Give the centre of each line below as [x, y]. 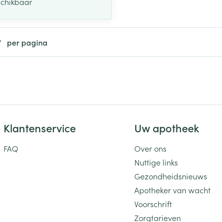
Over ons [151, 148]
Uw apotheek [167, 127]
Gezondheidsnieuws [171, 176]
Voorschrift [153, 203]
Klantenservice [39, 127]
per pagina [27, 42]
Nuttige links [156, 162]
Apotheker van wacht [173, 190]
